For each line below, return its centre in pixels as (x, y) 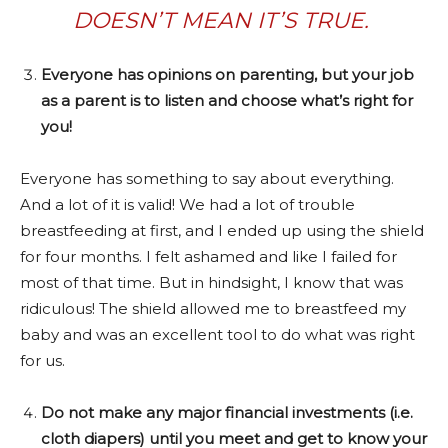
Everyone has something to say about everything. (207, 178)
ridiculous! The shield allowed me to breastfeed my (213, 308)
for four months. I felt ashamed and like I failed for (208, 256)
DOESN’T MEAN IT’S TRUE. (224, 20)
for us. (44, 360)
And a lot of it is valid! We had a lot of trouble (187, 204)
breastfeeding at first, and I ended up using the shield (222, 230)
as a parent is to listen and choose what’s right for (227, 100)
